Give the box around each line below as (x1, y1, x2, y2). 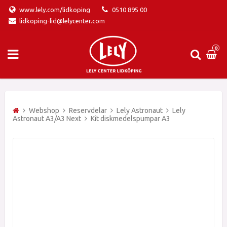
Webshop (29, 106, 59, 115)
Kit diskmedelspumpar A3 (91, 115, 170, 123)
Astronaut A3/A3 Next (13, 115, 81, 123)
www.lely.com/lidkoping (19, 6, 90, 13)
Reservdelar (69, 106, 107, 115)
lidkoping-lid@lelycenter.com (19, 17, 105, 24)
